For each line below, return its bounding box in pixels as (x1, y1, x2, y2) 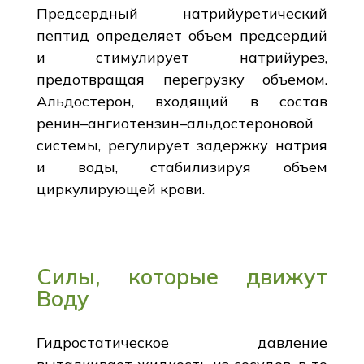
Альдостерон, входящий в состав (36, 91, 328, 110)
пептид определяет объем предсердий (36, 25, 328, 45)
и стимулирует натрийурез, (36, 47, 328, 67)
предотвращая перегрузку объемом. (36, 69, 328, 89)
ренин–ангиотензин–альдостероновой (36, 113, 314, 132)
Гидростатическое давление (36, 332, 328, 352)
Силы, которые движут (36, 262, 328, 290)
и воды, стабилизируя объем (36, 157, 328, 176)
